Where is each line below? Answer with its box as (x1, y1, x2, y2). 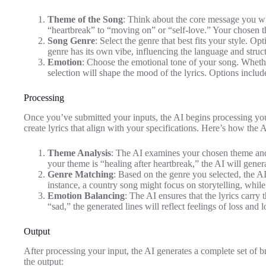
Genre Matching (47, 169, 113, 180)
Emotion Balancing (47, 191, 125, 201)
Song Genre (47, 36, 95, 46)
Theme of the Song (47, 14, 123, 25)
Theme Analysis (47, 148, 111, 159)
